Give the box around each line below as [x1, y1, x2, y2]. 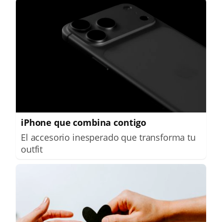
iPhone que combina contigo [21, 116, 147, 128]
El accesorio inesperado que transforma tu [21, 131, 196, 143]
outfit [21, 143, 43, 155]
